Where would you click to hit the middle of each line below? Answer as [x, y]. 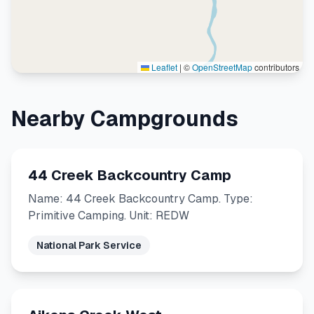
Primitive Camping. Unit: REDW [109, 216]
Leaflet [163, 67]
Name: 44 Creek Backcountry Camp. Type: [141, 199]
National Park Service [89, 245]
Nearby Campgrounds [125, 119]
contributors [276, 67]
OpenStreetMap [222, 67]
